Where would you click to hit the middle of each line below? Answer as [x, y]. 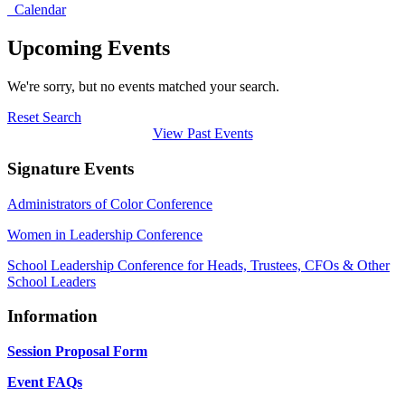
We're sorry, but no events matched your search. [143, 87]
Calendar [37, 10]
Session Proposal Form [77, 352]
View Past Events [202, 134]
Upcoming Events [89, 48]
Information [52, 316]
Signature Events [73, 168]
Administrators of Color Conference [110, 203]
